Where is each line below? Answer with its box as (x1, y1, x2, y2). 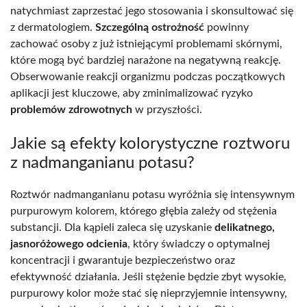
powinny (204, 22, 249, 34)
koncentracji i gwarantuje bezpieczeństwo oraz (10, 255, 235, 267)
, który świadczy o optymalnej (127, 238, 270, 250)
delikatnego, (214, 222, 275, 234)
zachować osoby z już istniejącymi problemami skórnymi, (10, 38, 282, 50)
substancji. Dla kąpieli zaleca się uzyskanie (10, 222, 214, 234)
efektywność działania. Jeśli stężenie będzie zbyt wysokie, (10, 271, 286, 283)
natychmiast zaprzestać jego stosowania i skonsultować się (10, 5, 293, 17)
